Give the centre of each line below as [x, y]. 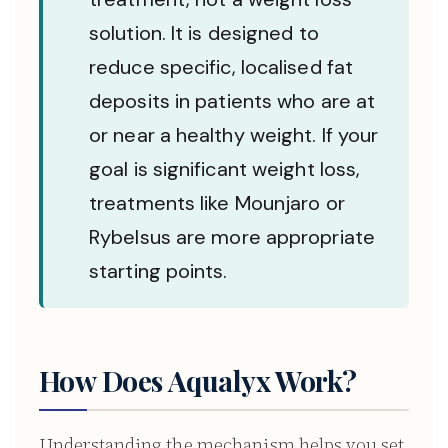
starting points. [158, 271]
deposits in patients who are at [232, 101]
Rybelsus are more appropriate [232, 237]
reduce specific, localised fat [221, 67]
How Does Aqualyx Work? [198, 380]
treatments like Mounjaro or [217, 203]
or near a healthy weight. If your [234, 135]
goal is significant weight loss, [225, 169]
